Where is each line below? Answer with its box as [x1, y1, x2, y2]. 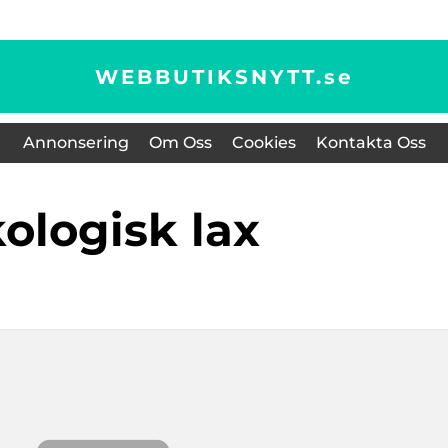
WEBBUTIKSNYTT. [94, 64, 324, 89]
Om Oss [148, 133, 212, 152]
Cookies [231, 133, 296, 152]
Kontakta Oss [315, 133, 426, 152]
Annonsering [22, 133, 129, 152]
